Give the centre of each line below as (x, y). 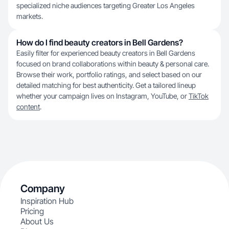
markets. (30, 16)
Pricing (32, 211)
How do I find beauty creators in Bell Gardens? (100, 42)
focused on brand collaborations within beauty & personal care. (113, 64)
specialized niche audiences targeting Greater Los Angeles (106, 5)
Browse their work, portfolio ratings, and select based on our (109, 74)
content (28, 107)
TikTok (199, 96)
